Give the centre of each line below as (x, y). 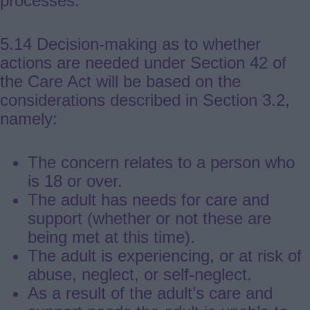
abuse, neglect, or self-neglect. (140, 275)
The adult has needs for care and (148, 200)
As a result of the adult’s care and (150, 293)
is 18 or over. (75, 181)
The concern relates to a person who (161, 163)
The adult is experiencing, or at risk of (165, 256)
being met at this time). (111, 237)
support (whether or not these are (149, 219)
